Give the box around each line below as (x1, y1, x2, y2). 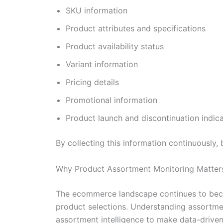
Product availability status (66, 41, 164, 52)
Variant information (66, 59, 138, 70)
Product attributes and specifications (66, 23, 206, 34)
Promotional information (66, 95, 157, 106)
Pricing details (66, 77, 119, 88)
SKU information (66, 5, 127, 16)
